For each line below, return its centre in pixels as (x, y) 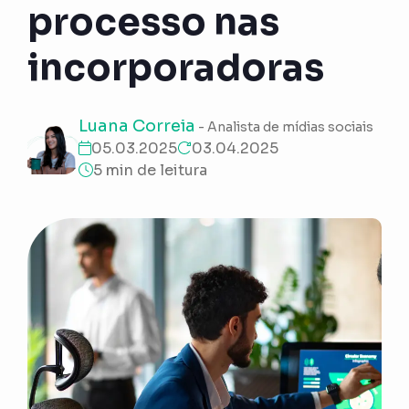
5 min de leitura (151, 170)
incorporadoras (176, 68)
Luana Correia (137, 126)
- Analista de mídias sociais (285, 126)
